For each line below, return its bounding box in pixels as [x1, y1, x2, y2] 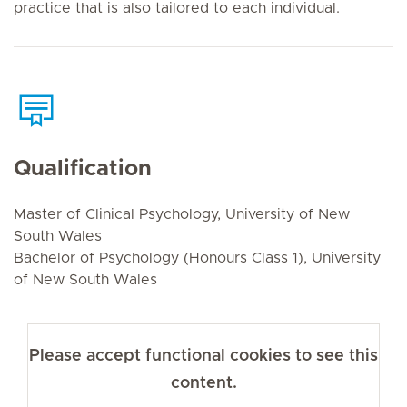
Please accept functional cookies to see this [29, 347, 378, 364]
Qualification [14, 157, 152, 180]
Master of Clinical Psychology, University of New [14, 206, 350, 222]
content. [170, 374, 237, 392]
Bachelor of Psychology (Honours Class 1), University [14, 250, 381, 265]
